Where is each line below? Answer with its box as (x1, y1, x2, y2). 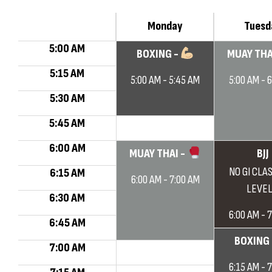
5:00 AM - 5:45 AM (131, 73, 200, 87)
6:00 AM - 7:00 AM (131, 172, 200, 187)
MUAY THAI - (129, 146, 188, 161)
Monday (147, 19, 183, 33)
